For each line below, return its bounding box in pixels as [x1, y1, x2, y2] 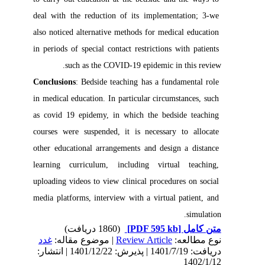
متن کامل [190, 224, 228, 234]
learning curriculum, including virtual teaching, [40, 160, 226, 169]
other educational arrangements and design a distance [40, 144, 226, 153]
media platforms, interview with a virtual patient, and [40, 193, 226, 202]
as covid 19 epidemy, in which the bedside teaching [40, 111, 226, 119]
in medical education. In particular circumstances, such [40, 94, 226, 103]
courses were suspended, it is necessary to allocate [40, 127, 226, 136]
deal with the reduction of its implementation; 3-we [40, 11, 226, 20]
